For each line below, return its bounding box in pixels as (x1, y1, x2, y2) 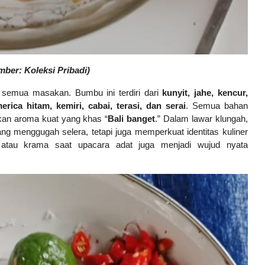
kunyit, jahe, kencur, (162, 88, 248, 98)
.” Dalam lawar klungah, (155, 114, 248, 124)
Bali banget (108, 114, 156, 124)
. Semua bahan (185, 101, 248, 111)
